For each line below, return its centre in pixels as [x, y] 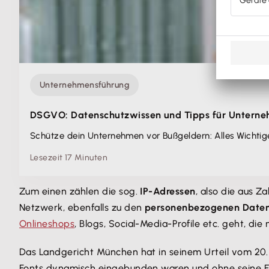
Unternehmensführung [84, 85]
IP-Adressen [168, 191]
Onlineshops [47, 224]
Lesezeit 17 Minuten [69, 158]
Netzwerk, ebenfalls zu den [82, 207]
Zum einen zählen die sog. [80, 191]
